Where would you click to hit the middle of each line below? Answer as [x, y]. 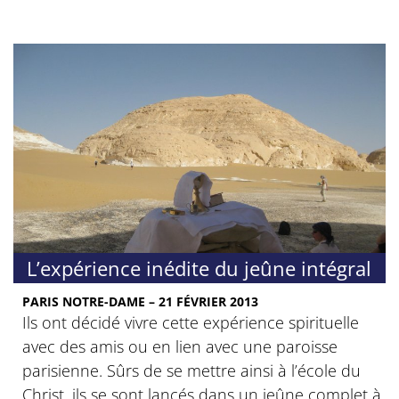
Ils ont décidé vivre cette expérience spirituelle [191, 322]
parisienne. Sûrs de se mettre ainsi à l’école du [191, 370]
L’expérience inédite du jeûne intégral [199, 268]
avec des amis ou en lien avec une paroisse [180, 346]
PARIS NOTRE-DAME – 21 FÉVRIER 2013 [140, 301]
